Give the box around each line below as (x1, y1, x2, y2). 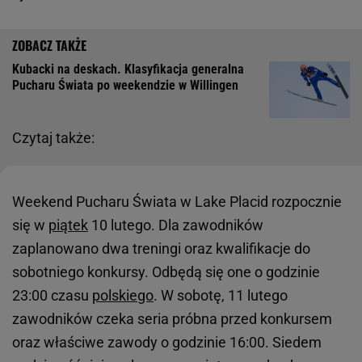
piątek (48, 217, 88, 234)
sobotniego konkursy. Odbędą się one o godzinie (12, 263, 320, 281)
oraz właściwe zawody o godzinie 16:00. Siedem (12, 334, 322, 351)
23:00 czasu (12, 287, 92, 305)
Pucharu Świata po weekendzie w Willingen (12, 78, 238, 94)
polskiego (92, 287, 154, 305)
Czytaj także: (12, 129, 95, 147)
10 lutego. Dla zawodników (88, 217, 263, 234)
